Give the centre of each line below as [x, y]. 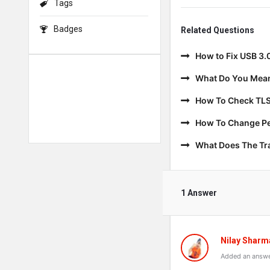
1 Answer [199, 193]
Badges [68, 29]
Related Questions [218, 30]
